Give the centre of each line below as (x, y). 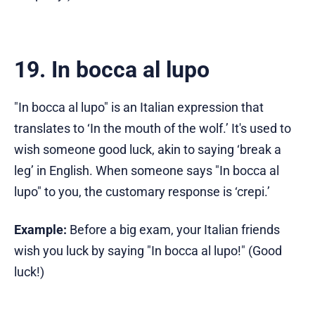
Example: (40, 229)
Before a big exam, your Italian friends (173, 229)
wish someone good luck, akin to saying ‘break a (148, 149)
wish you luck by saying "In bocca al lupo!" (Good (148, 250)
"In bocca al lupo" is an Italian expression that (139, 107)
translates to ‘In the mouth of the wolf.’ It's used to (153, 128)
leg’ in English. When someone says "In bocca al (147, 170)
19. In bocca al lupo (112, 69)
